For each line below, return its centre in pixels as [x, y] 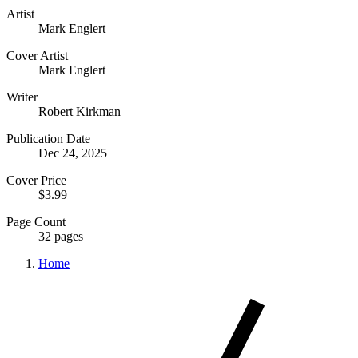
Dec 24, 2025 [73, 153]
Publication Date [48, 138]
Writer [22, 97]
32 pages [61, 236]
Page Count [36, 221]
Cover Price [36, 180]
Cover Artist [37, 55]
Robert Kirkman [80, 111]
